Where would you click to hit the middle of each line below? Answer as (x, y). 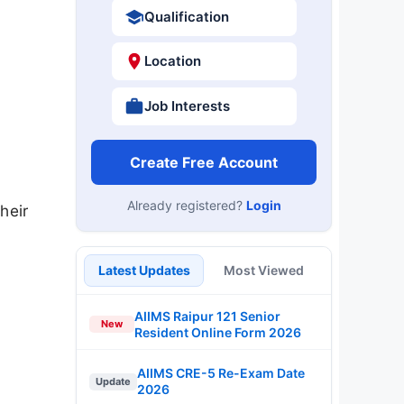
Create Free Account (204, 162)
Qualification (186, 16)
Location (172, 61)
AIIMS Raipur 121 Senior (207, 316)
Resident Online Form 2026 (218, 332)
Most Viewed (264, 270)
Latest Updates (144, 270)
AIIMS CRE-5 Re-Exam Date (221, 373)
